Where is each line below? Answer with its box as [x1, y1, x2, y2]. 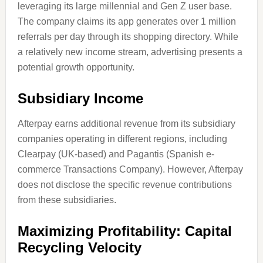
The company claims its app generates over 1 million [17, 16, 236, 27]
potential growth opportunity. [17, 62, 134, 73]
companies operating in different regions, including [17, 134, 227, 144]
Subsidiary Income [17, 90, 143, 107]
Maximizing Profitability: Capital [17, 223, 232, 240]
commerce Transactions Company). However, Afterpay [17, 164, 243, 175]
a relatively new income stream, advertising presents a [17, 47, 242, 58]
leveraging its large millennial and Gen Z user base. [17, 1, 232, 12]
